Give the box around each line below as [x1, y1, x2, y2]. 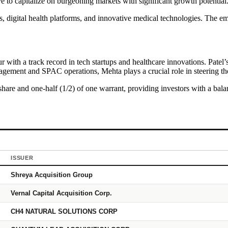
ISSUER [11, 154, 34, 161]
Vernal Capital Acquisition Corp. [11, 189, 112, 197]
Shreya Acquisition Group [11, 170, 93, 179]
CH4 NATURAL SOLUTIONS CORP [11, 207, 118, 215]
